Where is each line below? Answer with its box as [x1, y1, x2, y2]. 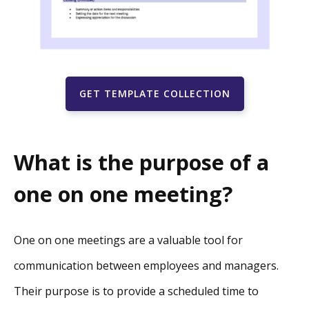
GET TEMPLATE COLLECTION [79, 87, 230, 101]
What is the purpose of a [14, 147, 269, 177]
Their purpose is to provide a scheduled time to [14, 283, 259, 299]
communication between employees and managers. [14, 257, 279, 273]
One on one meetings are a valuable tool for [14, 232, 243, 248]
